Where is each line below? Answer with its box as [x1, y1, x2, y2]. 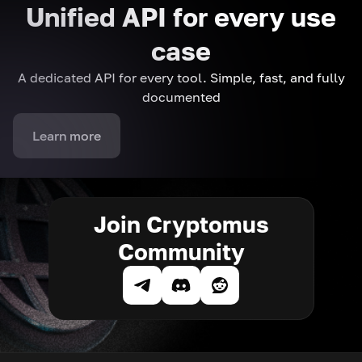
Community [117, 238, 245, 266]
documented [141, 89, 221, 106]
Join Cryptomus [93, 211, 269, 238]
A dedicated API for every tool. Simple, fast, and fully [17, 69, 345, 86]
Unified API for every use [26, 2, 336, 33]
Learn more [32, 128, 101, 145]
